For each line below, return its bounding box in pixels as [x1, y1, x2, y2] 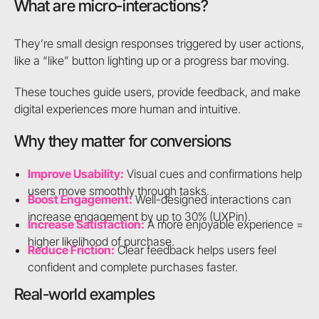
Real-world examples [14, 284, 155, 304]
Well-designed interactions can [132, 192, 292, 206]
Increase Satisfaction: [28, 217, 145, 232]
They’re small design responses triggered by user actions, [14, 36, 304, 51]
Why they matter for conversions [14, 130, 231, 150]
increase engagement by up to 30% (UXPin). [28, 209, 251, 224]
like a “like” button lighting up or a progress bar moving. [14, 53, 289, 68]
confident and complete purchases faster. [28, 259, 239, 274]
